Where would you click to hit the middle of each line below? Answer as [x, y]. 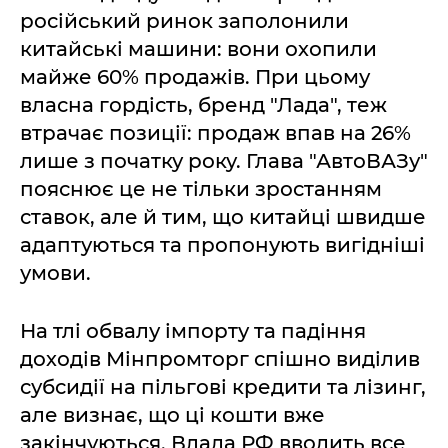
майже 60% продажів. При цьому [195, 76]
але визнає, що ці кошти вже [172, 414]
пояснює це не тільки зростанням [201, 188]
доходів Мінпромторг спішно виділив [220, 358]
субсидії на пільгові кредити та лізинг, [223, 386]
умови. [55, 272]
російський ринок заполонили [184, 20]
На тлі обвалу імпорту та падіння [193, 330]
